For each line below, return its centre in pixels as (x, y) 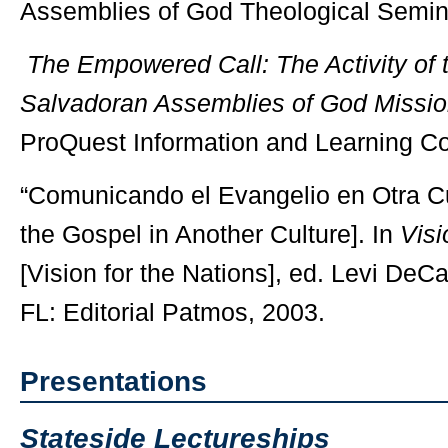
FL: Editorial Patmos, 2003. (172, 312)
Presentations (113, 381)
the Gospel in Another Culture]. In (210, 234)
